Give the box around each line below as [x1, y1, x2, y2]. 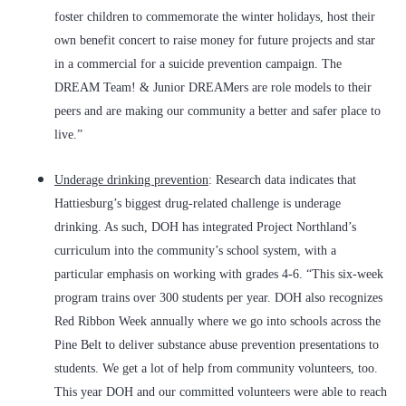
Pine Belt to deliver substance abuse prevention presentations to [54, 338, 379, 353]
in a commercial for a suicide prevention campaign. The [54, 57, 342, 72]
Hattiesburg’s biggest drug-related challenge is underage [54, 197, 341, 211]
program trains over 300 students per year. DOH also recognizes [54, 291, 382, 305]
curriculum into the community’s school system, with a [54, 244, 336, 258]
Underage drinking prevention [54, 173, 208, 188]
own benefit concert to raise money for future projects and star [54, 34, 375, 48]
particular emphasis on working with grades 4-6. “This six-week [54, 267, 383, 282]
